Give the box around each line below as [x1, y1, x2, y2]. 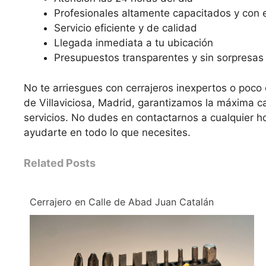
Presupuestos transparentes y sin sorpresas [54, 52, 264, 64]
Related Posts [24, 157, 96, 170]
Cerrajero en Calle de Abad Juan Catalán [30, 196, 214, 208]
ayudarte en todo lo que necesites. [24, 126, 191, 138]
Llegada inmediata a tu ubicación [54, 37, 213, 49]
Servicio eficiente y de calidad [54, 22, 197, 34]
